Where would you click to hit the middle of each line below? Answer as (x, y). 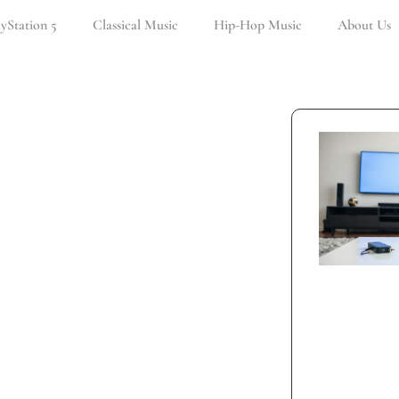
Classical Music (135, 25)
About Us (364, 25)
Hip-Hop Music (258, 25)
